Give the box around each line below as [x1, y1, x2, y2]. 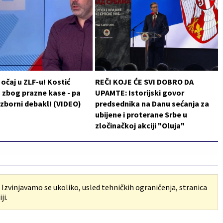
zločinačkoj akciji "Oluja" [95, 120, 185, 130]
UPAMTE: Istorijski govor [95, 87, 184, 98]
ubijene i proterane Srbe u [95, 109, 187, 119]
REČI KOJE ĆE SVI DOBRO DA [95, 76, 194, 87]
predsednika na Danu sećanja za [95, 98, 209, 109]
